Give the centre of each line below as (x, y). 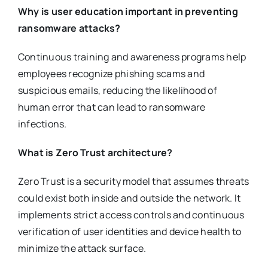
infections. (42, 124)
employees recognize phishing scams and (111, 74)
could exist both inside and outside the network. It (129, 198)
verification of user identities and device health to (130, 232)
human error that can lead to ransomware (112, 107)
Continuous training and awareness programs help (132, 57)
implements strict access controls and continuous (131, 215)
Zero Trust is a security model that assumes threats (133, 182)
